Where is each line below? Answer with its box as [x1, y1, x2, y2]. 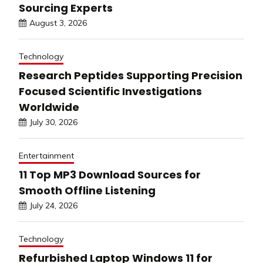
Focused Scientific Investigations [19, 84, 202, 99]
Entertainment [19, 150, 74, 161]
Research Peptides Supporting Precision [19, 68, 242, 83]
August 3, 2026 [29, 18, 87, 29]
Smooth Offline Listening [19, 183, 156, 198]
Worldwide [19, 100, 79, 115]
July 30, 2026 [29, 117, 77, 128]
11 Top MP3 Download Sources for [19, 167, 201, 183]
